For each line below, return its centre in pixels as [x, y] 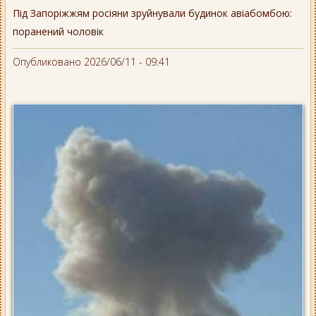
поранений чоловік [58, 31]
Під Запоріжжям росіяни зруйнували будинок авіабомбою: [152, 13]
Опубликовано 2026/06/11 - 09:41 [91, 62]
